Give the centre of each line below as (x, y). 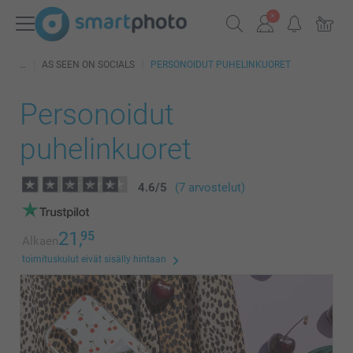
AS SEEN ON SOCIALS (88, 65)
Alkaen (40, 241)
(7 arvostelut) (210, 188)
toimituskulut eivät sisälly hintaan (94, 259)
